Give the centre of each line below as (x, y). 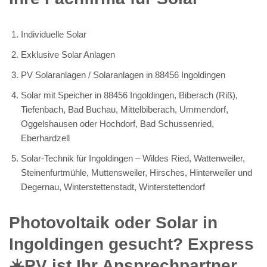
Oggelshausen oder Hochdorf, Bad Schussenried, (117, 123)
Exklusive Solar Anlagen (68, 54)
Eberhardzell (45, 138)
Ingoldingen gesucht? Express (131, 244)
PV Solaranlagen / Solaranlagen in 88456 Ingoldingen (123, 74)
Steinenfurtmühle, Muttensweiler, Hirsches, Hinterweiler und (136, 172)
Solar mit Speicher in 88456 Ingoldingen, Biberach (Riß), (129, 95)
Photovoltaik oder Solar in (113, 222)
